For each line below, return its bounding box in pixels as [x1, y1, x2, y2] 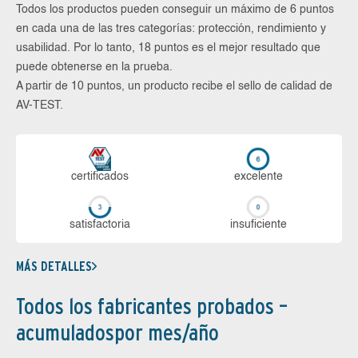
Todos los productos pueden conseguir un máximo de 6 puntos [16, 4, 334, 16]
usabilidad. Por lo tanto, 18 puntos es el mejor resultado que [16, 42, 320, 54]
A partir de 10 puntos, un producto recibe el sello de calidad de [16, 81, 332, 93]
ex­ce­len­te [233, 171, 283, 183]
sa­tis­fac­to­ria [70, 219, 130, 231]
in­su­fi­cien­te [229, 219, 287, 231]
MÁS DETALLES [16, 258, 92, 274]
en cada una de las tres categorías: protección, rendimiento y [16, 23, 326, 35]
